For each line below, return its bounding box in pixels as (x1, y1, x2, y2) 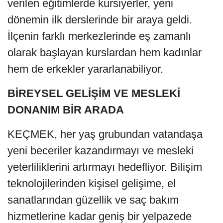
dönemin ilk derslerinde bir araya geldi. (7, 13, 192, 26)
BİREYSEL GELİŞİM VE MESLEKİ (7, 87, 180, 100)
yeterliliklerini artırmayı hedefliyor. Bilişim (7, 160, 202, 173)
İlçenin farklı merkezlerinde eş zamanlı (7, 29, 191, 42)
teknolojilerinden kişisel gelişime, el (7, 177, 176, 190)
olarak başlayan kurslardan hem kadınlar (7, 46, 202, 59)
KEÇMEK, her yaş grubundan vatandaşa (7, 127, 203, 140)
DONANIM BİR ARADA (7, 103, 124, 116)
